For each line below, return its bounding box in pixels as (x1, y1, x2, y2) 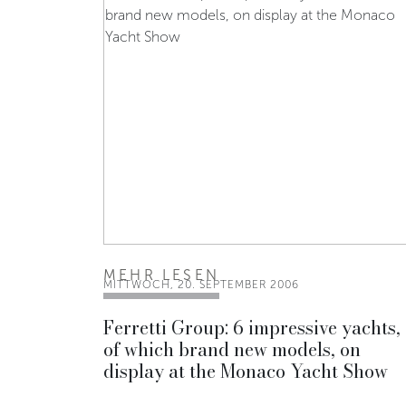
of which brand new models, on (103, 335, 361, 363)
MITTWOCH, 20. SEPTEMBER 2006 (103, 278, 299, 291)
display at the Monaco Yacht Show (103, 357, 388, 385)
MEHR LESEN (103, 266, 219, 284)
